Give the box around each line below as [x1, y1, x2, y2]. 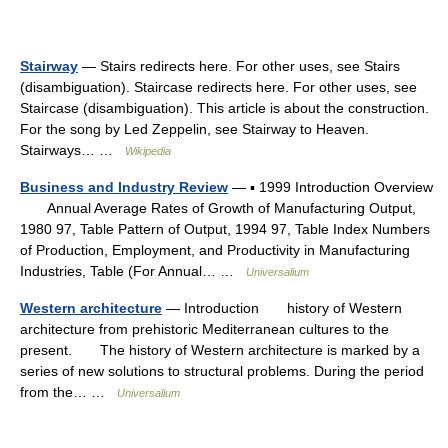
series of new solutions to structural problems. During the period [20, 363, 424, 379]
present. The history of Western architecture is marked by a [20, 342, 420, 358]
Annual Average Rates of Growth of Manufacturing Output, [20, 200, 416, 216]
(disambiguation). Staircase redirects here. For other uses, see [20, 79, 417, 95]
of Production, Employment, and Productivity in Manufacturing [20, 242, 410, 258]
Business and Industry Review [20, 179, 228, 195]
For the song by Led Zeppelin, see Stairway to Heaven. [20, 121, 369, 137]
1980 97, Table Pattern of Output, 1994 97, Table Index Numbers [20, 221, 430, 237]
